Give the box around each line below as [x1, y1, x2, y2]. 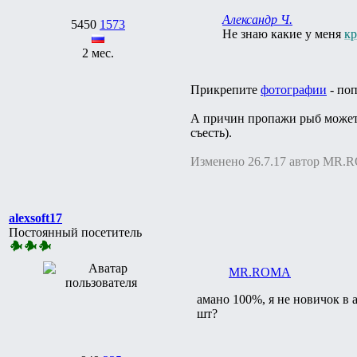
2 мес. [82, 45, 114, 60]
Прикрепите [190, 82, 261, 96]
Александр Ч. [222, 12, 292, 26]
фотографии [261, 82, 327, 96]
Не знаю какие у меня [222, 26, 344, 41]
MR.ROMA [229, 265, 291, 279]
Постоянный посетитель [9, 225, 142, 239]
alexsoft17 [9, 210, 62, 225]
